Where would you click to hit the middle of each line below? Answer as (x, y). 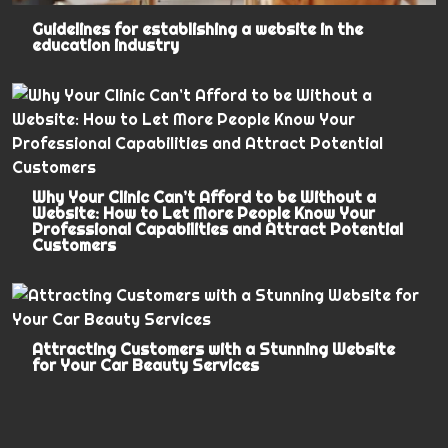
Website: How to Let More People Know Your (204, 212)
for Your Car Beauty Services (146, 364)
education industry (106, 44)
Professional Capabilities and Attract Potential (218, 228)
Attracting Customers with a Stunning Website (214, 348)
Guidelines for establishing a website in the (198, 28)
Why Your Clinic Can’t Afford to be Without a (204, 196)
